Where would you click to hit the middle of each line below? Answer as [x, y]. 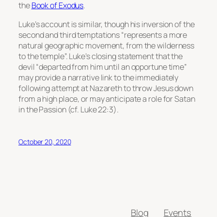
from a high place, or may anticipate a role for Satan [107, 99]
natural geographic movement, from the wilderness [107, 45]
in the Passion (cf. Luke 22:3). [69, 109]
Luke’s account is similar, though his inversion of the [107, 24]
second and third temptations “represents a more [103, 35]
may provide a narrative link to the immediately [99, 77]
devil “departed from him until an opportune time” [103, 67]
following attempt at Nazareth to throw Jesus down [106, 88]
